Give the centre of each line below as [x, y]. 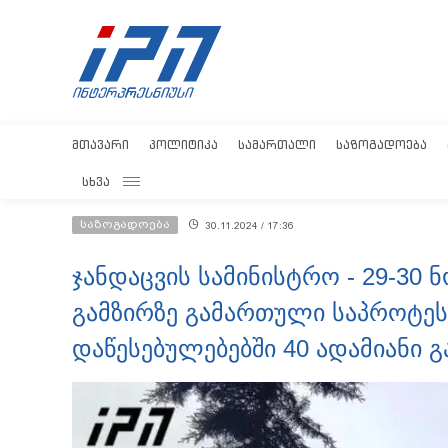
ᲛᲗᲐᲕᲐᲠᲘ [100, 144]
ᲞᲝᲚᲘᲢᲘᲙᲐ [183, 144]
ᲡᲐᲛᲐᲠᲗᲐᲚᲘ [277, 144]
